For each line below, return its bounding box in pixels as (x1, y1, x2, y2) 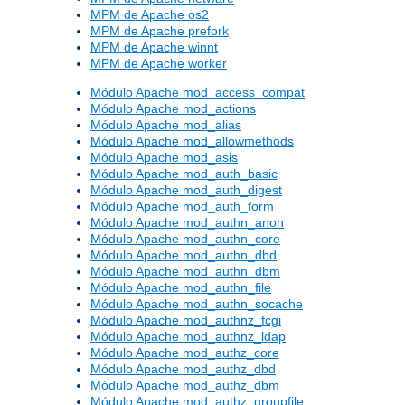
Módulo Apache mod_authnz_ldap (90, 329, 286, 344)
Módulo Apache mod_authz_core (90, 345, 279, 361)
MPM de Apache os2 (90, 7, 209, 23)
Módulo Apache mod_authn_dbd (90, 248, 277, 263)
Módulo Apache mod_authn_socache (90, 297, 303, 312)
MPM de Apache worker (90, 56, 227, 71)
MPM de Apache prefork (90, 24, 229, 39)
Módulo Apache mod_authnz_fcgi (90, 313, 281, 328)
